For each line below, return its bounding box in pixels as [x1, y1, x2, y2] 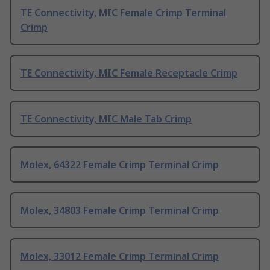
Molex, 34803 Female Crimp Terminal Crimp [20, 204, 219, 218]
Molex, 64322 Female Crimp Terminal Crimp [20, 158, 219, 172]
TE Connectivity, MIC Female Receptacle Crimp [20, 66, 237, 80]
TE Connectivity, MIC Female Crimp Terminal [20, 6, 226, 20]
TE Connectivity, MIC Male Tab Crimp [20, 112, 192, 126]
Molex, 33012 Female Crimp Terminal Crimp [20, 250, 219, 263]
